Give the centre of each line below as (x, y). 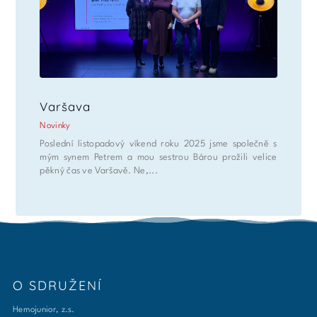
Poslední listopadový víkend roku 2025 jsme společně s (158, 144)
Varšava (65, 106)
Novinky (55, 126)
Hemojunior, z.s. (44, 310)
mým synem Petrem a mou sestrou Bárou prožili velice (158, 157)
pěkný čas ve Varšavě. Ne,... (99, 171)
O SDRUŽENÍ (57, 285)
